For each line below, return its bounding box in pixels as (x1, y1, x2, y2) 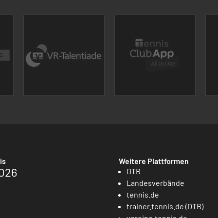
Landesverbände (127, 178, 184, 187)
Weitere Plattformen (119, 156, 189, 165)
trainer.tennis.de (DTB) (127, 201, 203, 211)
